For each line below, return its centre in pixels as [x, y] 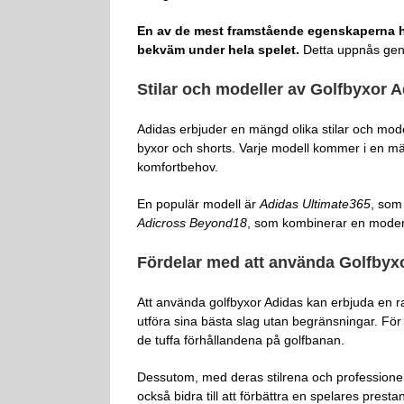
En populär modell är [198, 204]
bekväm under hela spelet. [218, 50]
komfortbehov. [178, 167]
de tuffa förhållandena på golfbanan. [241, 340]
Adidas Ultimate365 [315, 204]
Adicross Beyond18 [192, 223]
